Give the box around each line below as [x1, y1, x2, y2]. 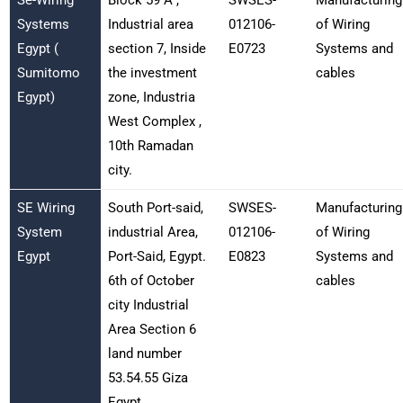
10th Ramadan [107, 137, 193, 154]
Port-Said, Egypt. [107, 247, 206, 264]
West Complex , [107, 112, 201, 130]
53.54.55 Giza [107, 369, 188, 386]
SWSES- [228, 199, 276, 216]
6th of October [107, 272, 194, 289]
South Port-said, [107, 199, 203, 216]
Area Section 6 [107, 320, 196, 337]
